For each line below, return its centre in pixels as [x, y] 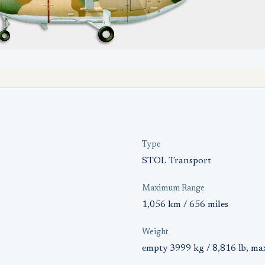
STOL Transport [177, 161]
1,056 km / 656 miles [185, 205]
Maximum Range [173, 189]
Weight [155, 232]
